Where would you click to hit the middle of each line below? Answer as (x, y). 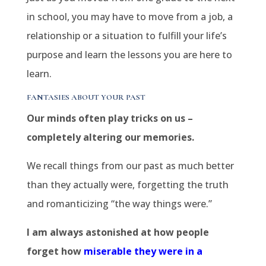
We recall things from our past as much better (130, 166)
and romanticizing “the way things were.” (119, 204)
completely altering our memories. (110, 137)
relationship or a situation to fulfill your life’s (126, 36)
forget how (55, 251)
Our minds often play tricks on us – (110, 118)
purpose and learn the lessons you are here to (129, 55)
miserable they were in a (143, 251)
